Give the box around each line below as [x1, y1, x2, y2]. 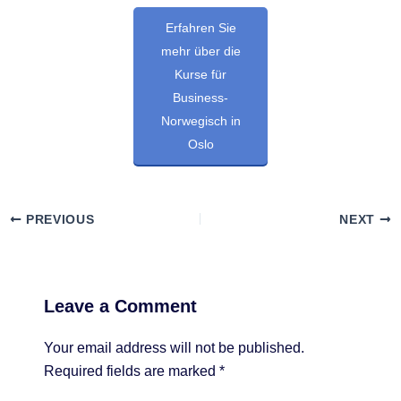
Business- [173, 90, 228, 105]
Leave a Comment [43, 295, 197, 316]
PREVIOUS [21, 212, 95, 226]
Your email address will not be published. [43, 339, 304, 355]
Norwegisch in [160, 113, 241, 128]
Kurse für [175, 66, 226, 81]
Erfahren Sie [165, 20, 236, 35]
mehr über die [160, 43, 241, 58]
